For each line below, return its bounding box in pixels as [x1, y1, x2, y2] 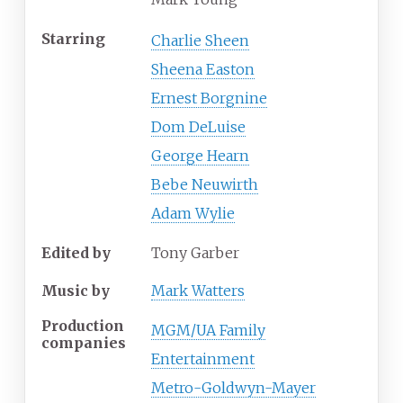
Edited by [41, 244, 111, 263]
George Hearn [151, 147, 249, 166]
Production [41, 316, 124, 335]
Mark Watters [151, 282, 245, 300]
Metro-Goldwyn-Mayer [151, 379, 316, 398]
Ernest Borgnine [151, 89, 267, 108]
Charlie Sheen [151, 31, 249, 50]
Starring [41, 30, 105, 49]
